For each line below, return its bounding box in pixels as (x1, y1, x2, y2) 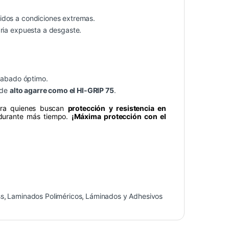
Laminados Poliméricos (7, 192, 82, 201)
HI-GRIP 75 (77, 86, 114, 95)
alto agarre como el (9, 86, 77, 95)
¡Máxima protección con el (71, 112, 166, 121)
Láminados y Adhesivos (85, 192, 163, 201)
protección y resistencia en (67, 104, 166, 113)
